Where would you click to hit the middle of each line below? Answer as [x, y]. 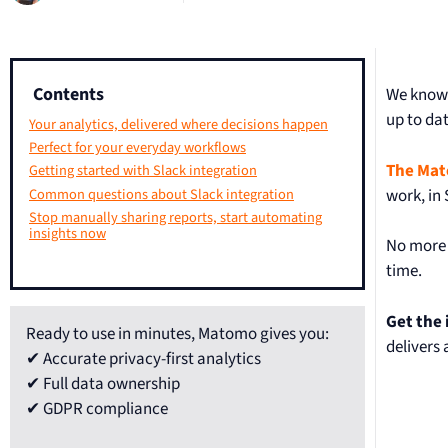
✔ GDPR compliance [97, 409]
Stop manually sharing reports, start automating [175, 217]
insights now [67, 233]
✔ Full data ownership [103, 384]
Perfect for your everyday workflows [137, 148]
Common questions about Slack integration [161, 194]
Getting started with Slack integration [143, 171]
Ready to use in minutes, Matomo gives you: [177, 334]
